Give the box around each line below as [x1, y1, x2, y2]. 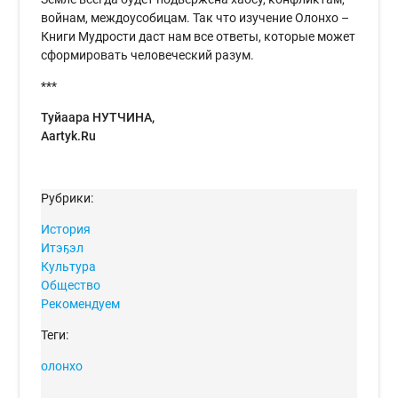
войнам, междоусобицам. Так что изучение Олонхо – [41, 11, 350, 26]
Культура [41, 259, 97, 275]
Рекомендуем [41, 297, 121, 312]
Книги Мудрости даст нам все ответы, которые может [41, 29, 356, 44]
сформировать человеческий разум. [41, 48, 255, 63]
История [41, 222, 92, 237]
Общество [41, 278, 101, 293]
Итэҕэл [41, 241, 84, 256]
